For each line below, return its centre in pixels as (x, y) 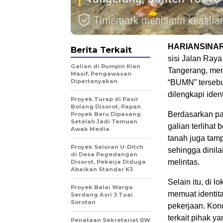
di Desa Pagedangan (104, 154)
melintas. (184, 162)
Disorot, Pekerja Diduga (108, 162)
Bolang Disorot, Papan (106, 106)
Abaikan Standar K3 (102, 169)
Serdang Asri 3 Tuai (102, 194)
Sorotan (83, 202)
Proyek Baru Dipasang (106, 114)
